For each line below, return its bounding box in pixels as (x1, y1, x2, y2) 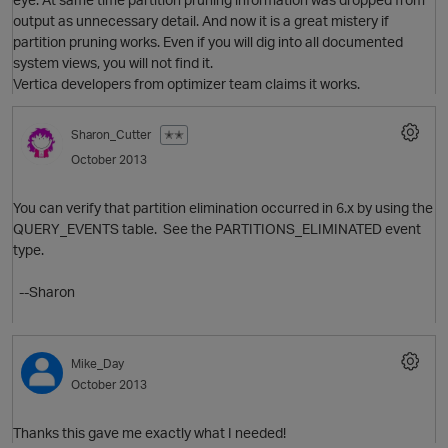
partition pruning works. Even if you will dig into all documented (13, 33, 403, 51)
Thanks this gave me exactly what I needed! (13, 424, 286, 442)
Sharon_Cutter (71, 127, 151, 143)
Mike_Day (71, 356, 124, 372)
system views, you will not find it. (13, 54, 213, 72)
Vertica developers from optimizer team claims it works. (13, 75, 360, 93)
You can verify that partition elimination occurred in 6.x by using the (13, 199, 433, 217)
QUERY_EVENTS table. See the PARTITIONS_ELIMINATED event (13, 220, 421, 238)
